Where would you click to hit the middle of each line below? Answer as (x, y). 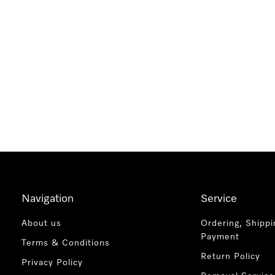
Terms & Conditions (65, 243)
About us (41, 223)
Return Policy (231, 257)
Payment (220, 237)
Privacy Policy (52, 263)
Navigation (47, 199)
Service (219, 199)
